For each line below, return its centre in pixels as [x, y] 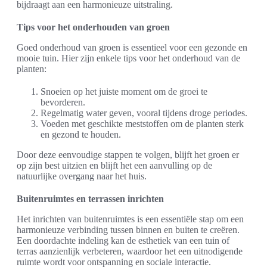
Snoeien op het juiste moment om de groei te [124, 92]
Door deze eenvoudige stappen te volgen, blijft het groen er [128, 155]
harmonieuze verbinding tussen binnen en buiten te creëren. [128, 230]
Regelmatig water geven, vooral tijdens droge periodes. [144, 113]
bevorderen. [63, 103]
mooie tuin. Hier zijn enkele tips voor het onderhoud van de [128, 58]
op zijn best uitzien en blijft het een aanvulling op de [114, 166]
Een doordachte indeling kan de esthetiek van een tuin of [123, 241]
